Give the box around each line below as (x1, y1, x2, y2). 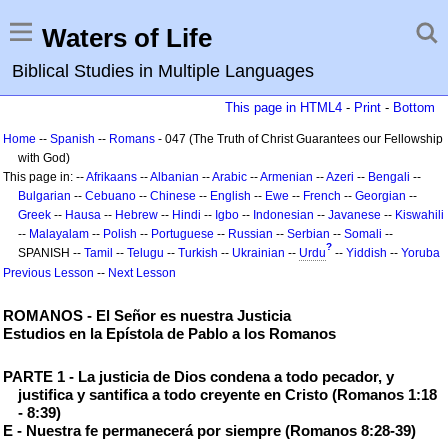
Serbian (287, 227, 330, 241)
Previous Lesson (3, 266, 94, 280)
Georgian (355, 189, 406, 203)
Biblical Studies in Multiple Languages (12, 61, 314, 81)
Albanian (150, 170, 199, 184)
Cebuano (85, 189, 136, 203)
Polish (103, 227, 137, 241)
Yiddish (346, 246, 387, 260)
